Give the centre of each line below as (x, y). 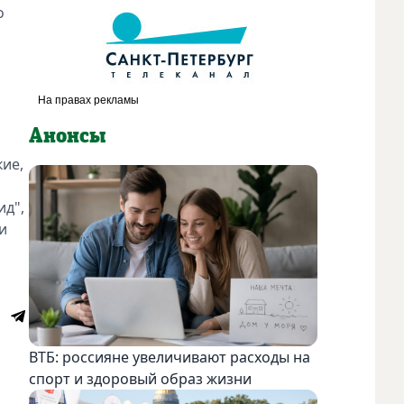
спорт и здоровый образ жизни (140, 378)
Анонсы (67, 136)
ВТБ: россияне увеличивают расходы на (170, 357)
